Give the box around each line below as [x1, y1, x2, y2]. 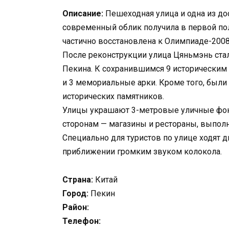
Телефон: [62, 216, 101, 226]
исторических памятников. [62, 91, 164, 102]
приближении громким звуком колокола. [62, 147, 222, 157]
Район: [62, 202, 89, 212]
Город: [62, 188, 88, 198]
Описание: [62, 9, 103, 19]
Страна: [62, 174, 93, 185]
